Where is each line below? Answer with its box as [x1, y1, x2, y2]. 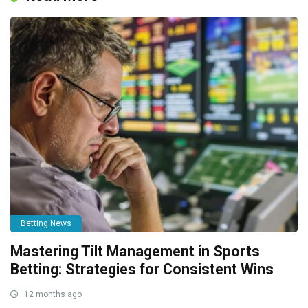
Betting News [21, 219, 71, 229]
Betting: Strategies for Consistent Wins [10, 261, 274, 278]
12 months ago [22, 289, 82, 300]
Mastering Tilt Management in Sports [10, 243, 260, 261]
